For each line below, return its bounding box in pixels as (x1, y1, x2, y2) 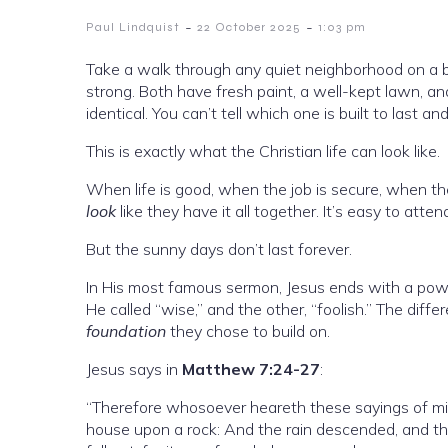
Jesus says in (86, 359, 182, 380)
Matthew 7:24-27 (182, 359, 320, 380)
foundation (86, 321, 166, 342)
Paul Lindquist (86, 20, 180, 35)
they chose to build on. (166, 321, 330, 342)
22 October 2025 (197, 20, 301, 35)
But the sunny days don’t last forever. (86, 239, 352, 260)
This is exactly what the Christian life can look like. (86, 141, 440, 162)
